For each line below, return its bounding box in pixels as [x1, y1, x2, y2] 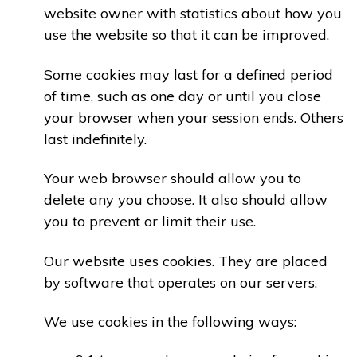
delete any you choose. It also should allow [44, 190, 328, 210]
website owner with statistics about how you [44, 4, 342, 23]
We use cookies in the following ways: [44, 312, 296, 331]
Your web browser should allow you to [44, 169, 301, 188]
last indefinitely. [44, 129, 147, 148]
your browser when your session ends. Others [44, 108, 343, 127]
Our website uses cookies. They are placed [44, 251, 328, 270]
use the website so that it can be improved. [44, 25, 329, 45]
